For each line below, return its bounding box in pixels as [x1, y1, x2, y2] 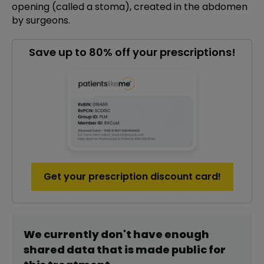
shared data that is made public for [24, 242, 226, 257]
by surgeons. [12, 14, 70, 27]
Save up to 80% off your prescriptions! [28, 45, 236, 60]
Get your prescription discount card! [43, 170, 221, 183]
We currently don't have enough [24, 227, 209, 242]
